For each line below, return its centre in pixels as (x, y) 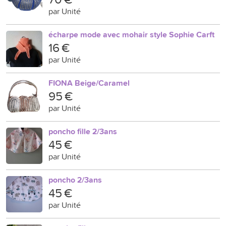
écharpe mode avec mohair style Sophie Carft (131, 35)
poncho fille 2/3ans (83, 131)
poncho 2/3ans (75, 180)
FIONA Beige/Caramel (89, 83)
